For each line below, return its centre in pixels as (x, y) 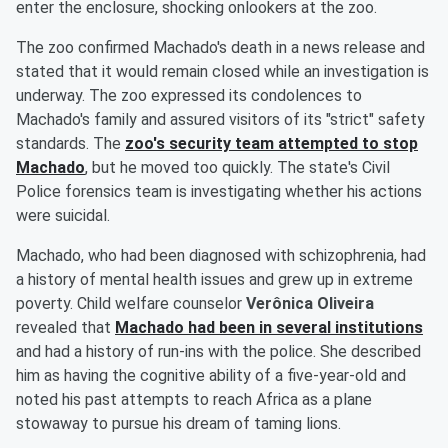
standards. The (70, 144)
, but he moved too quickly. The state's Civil (237, 168)
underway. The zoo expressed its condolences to (189, 96)
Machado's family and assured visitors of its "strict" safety (220, 120)
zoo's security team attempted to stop (271, 144)
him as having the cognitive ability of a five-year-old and (211, 376)
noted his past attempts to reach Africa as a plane (194, 400)
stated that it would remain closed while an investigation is (222, 72)
